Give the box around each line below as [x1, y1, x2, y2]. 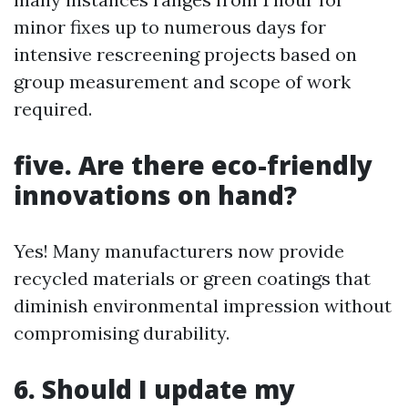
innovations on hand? [14, 178, 297, 212]
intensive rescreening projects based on [14, 43, 357, 66]
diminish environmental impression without [14, 294, 392, 317]
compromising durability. [14, 321, 229, 344]
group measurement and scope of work [14, 70, 351, 93]
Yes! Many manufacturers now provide [14, 240, 344, 262]
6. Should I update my [14, 372, 295, 406]
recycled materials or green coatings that [14, 267, 371, 290]
